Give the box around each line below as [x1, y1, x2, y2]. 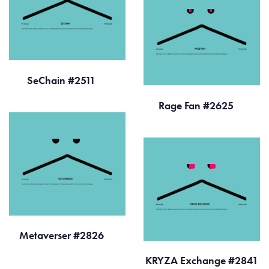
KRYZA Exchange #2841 [145, 253, 258, 268]
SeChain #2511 [27, 73, 98, 87]
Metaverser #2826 [19, 228, 106, 243]
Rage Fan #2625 [158, 98, 236, 112]
